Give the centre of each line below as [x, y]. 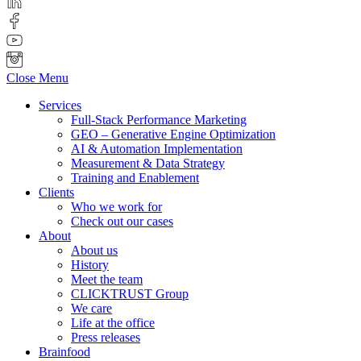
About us [94, 251]
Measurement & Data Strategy [148, 164]
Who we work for [116, 207]
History [90, 265]
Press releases [106, 338]
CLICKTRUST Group [130, 294]
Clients [56, 193]
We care [91, 309]
